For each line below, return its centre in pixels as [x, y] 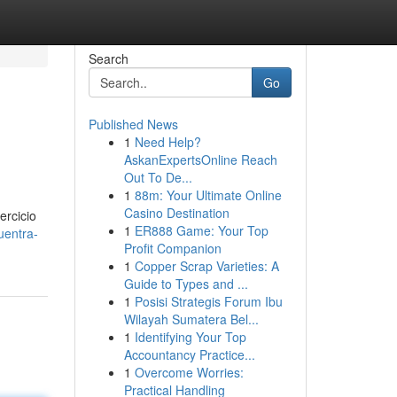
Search [108, 58]
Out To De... [158, 177]
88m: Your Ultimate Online [208, 195]
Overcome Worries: [189, 372]
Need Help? [167, 142]
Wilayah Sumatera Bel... [191, 319]
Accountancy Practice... [189, 354]
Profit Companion [172, 248]
